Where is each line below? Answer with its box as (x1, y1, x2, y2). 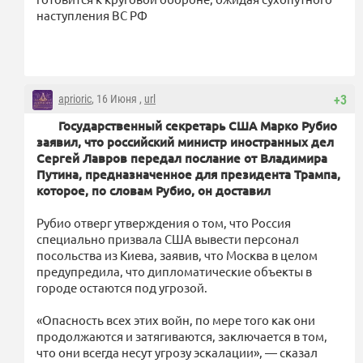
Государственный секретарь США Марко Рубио (58, 117, 337, 134)
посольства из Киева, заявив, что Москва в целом (36, 246, 318, 263)
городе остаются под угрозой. (36, 279, 207, 295)
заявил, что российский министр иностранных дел (36, 133, 334, 150)
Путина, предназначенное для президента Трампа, (36, 165, 340, 182)
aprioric (58, 92, 92, 105)
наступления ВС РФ (36, 6, 147, 23)
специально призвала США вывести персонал (36, 230, 299, 246)
